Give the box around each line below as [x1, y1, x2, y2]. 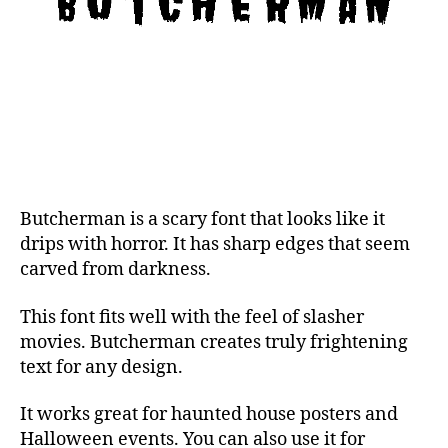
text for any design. [20, 355, 183, 379]
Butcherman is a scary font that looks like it [20, 208, 385, 232]
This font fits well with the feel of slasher [20, 305, 364, 329]
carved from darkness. [20, 258, 211, 282]
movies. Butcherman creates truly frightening [20, 330, 408, 354]
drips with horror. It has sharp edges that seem [20, 233, 410, 257]
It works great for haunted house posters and [20, 403, 398, 427]
